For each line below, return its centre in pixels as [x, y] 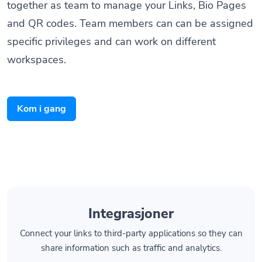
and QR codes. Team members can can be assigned [130, 9]
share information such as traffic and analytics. [131, 234]
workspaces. [37, 46]
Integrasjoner [131, 200]
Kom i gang [42, 95]
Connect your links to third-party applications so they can [131, 220]
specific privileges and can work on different [111, 27]
